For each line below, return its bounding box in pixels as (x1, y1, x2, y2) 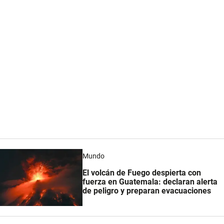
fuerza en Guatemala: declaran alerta (82, 177, 217, 187)
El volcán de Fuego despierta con (82, 168, 201, 178)
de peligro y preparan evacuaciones (82, 186, 211, 196)
